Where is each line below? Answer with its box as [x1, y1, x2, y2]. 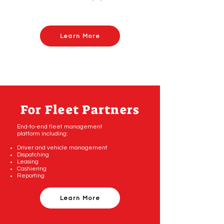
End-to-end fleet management [17, 123, 102, 130]
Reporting [17, 172, 44, 179]
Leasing [17, 158, 38, 165]
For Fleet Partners [20, 101, 140, 118]
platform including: [17, 130, 68, 137]
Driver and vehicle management [17, 144, 107, 151]
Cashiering [17, 165, 46, 172]
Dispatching [17, 151, 49, 158]
